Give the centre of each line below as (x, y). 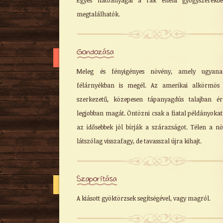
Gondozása (95, 53)
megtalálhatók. (99, 14)
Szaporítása (97, 179)
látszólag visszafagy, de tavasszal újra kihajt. (139, 141)
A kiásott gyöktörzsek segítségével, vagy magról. (144, 198)
